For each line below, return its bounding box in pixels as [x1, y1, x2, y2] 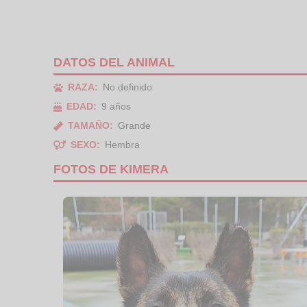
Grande [118, 120, 151, 131]
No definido [103, 82, 152, 93]
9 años [101, 101, 132, 112]
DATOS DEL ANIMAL [53, 56, 175, 69]
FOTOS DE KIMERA [53, 162, 169, 176]
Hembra [104, 139, 140, 150]
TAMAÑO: [68, 120, 113, 131]
